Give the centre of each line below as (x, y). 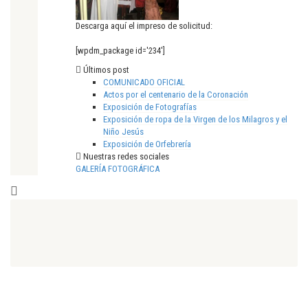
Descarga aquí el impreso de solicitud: (144, 25)
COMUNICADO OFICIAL (144, 82)
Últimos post (105, 69)
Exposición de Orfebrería (147, 144)
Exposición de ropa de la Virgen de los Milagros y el (195, 119)
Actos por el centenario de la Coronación (176, 94)
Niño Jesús (123, 131)
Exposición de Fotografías (150, 107)
